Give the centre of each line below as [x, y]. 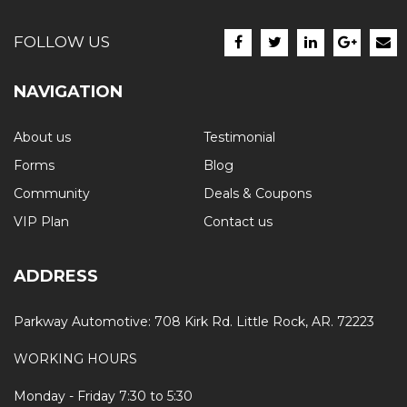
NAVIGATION [68, 91]
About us [42, 137]
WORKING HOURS [75, 358]
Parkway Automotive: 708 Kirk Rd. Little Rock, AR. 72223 [194, 321]
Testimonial [239, 137]
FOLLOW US [62, 42]
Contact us [238, 221]
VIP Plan [41, 221]
